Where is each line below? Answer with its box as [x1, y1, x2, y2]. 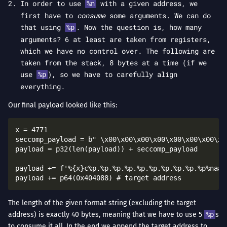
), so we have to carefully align [47, 69, 177, 80]
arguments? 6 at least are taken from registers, [20, 34, 211, 45]
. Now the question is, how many [75, 22, 202, 32]
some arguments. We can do [105, 11, 211, 21]
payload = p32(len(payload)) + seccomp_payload [15, 145, 198, 154]
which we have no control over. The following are [20, 46, 215, 56]
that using [20, 22, 65, 32]
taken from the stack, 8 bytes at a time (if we [20, 58, 207, 68]
